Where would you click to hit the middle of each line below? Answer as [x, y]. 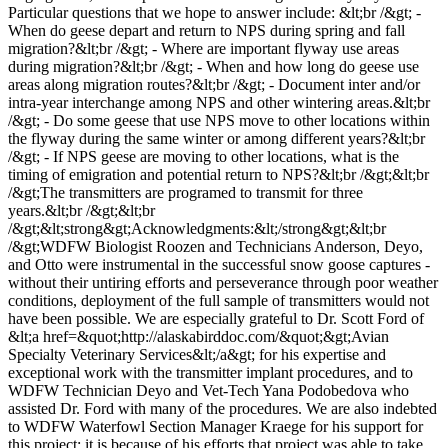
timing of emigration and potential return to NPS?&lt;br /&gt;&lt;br [218, 174]
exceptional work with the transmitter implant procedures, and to [210, 372]
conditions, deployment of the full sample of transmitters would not [218, 300]
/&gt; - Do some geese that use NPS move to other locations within [219, 120]
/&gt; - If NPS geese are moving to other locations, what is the [203, 156]
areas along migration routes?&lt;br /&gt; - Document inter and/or [214, 84]
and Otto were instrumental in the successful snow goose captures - [219, 264]
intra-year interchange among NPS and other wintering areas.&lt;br [219, 102]
